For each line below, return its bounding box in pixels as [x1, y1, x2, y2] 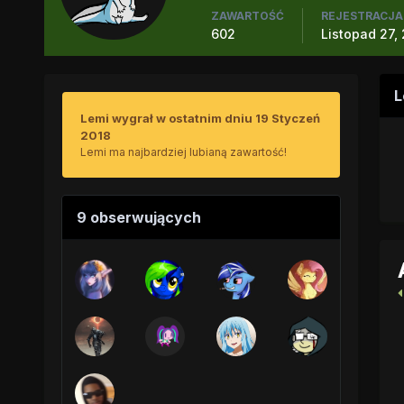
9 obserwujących [76, 208, 201, 226]
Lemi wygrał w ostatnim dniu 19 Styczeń [79, 111, 320, 125]
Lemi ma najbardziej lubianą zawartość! [79, 145, 287, 159]
